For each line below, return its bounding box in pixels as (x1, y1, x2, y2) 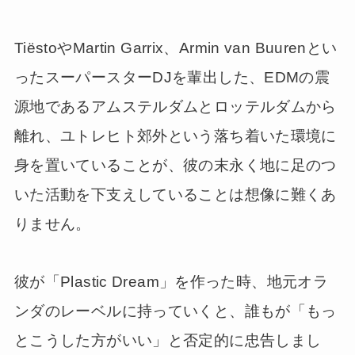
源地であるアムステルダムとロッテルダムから (13, 98, 337, 116)
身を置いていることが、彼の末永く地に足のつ (13, 157, 337, 174)
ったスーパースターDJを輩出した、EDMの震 (13, 69, 330, 86)
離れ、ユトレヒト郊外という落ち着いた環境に (13, 128, 337, 145)
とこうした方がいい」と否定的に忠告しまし (13, 331, 322, 349)
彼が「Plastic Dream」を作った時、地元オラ (13, 273, 329, 290)
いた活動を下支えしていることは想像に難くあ (13, 186, 337, 204)
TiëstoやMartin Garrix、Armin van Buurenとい (13, 40, 338, 57)
